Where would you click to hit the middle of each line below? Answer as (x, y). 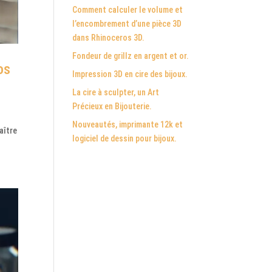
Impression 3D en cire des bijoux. (130, 74)
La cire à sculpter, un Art (116, 92)
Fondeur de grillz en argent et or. (131, 56)
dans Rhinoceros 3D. (109, 38)
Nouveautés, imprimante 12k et (128, 124)
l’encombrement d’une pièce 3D (127, 24)
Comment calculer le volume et (128, 10)
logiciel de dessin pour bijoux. (125, 138)
